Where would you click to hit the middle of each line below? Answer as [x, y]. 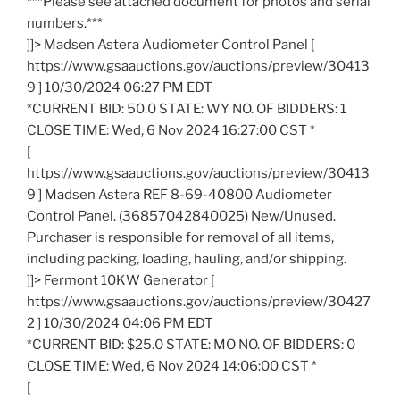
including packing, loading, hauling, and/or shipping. [187, 259]
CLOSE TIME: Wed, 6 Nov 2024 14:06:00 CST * [172, 367]
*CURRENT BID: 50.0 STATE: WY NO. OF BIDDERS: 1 [187, 109]
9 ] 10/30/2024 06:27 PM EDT [120, 88]
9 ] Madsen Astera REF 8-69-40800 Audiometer [179, 195]
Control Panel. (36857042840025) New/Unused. [181, 217]
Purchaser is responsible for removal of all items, [180, 238]
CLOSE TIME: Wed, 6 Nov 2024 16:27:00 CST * [171, 131]
